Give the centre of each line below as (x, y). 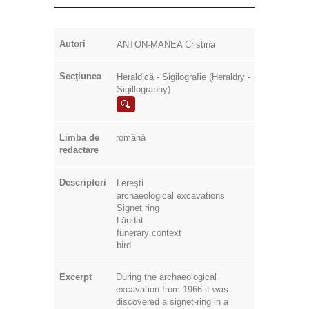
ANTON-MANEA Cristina (166, 44)
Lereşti (130, 183)
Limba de (79, 137)
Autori (72, 43)
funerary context (149, 232)
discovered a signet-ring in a (172, 301)
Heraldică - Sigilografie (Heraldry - (183, 77)
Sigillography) (146, 89)
